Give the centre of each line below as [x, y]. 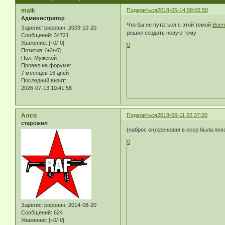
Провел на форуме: [46, 65]
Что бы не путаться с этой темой [170, 25]
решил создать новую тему [162, 33]
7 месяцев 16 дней [45, 73]
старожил [34, 123]
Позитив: [32, 50]
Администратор [43, 18]
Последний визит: [44, 80]
